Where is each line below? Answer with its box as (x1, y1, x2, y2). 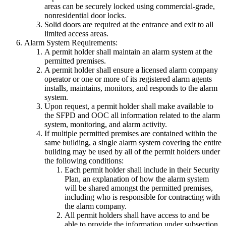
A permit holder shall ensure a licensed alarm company (44, 66, 218, 75)
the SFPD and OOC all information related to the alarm (44, 111, 220, 120)
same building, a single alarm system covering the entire (44, 138, 221, 147)
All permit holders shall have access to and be (65, 211, 209, 220)
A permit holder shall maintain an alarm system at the (44, 47, 212, 56)
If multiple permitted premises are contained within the (44, 129, 217, 138)
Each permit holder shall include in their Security (65, 165, 219, 175)
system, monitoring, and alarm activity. (44, 120, 167, 129)
